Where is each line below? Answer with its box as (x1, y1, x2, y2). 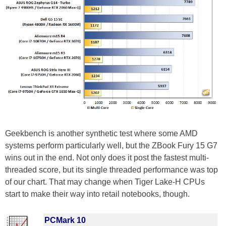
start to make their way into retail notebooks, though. (5, 190, 192, 199)
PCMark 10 (44, 216, 86, 225)
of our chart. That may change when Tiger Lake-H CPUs (5, 178, 205, 187)
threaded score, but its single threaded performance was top (5, 165, 218, 175)
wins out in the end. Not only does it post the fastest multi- (5, 153, 209, 162)
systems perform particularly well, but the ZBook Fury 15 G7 (5, 141, 217, 150)
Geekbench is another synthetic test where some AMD (5, 129, 198, 138)
